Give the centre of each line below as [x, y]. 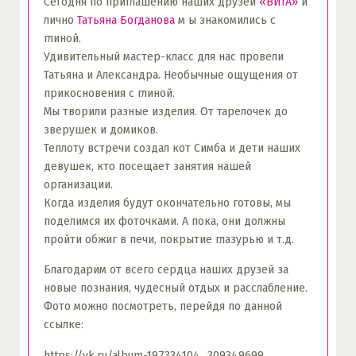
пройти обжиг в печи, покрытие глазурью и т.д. [168, 239]
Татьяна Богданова [126, 19]
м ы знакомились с [225, 19]
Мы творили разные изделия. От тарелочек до [165, 111]
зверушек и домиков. [101, 129]
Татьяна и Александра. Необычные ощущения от [170, 74]
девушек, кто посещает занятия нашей [147, 166]
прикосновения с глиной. [109, 93]
